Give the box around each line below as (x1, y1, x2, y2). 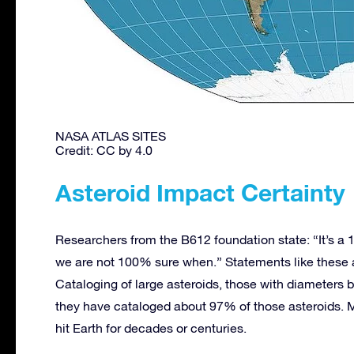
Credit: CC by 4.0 (55, 142, 153, 157)
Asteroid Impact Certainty (55, 178, 345, 207)
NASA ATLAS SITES (55, 128, 166, 143)
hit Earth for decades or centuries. (55, 320, 247, 335)
